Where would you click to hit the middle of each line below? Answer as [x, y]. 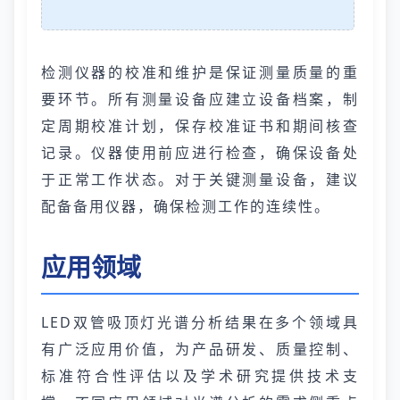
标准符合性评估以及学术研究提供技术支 [200, 376]
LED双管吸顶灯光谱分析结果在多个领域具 [200, 322]
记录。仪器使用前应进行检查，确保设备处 [200, 153]
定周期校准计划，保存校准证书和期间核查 [200, 126]
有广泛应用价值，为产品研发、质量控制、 [200, 349]
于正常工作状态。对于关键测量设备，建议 [200, 179]
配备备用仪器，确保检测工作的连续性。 [186, 206]
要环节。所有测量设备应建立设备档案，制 [200, 99]
